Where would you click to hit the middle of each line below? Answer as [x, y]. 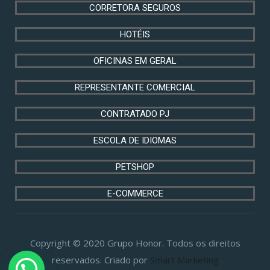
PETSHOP [135, 167]
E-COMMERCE [135, 194]
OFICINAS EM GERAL [135, 61]
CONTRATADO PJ [135, 114]
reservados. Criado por [101, 260]
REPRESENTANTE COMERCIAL [135, 88]
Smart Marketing [184, 260]
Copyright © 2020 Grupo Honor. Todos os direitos [135, 243]
